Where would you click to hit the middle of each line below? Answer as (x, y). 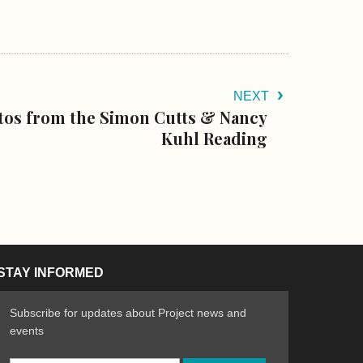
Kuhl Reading (214, 138)
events (27, 331)
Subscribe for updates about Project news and (128, 313)
